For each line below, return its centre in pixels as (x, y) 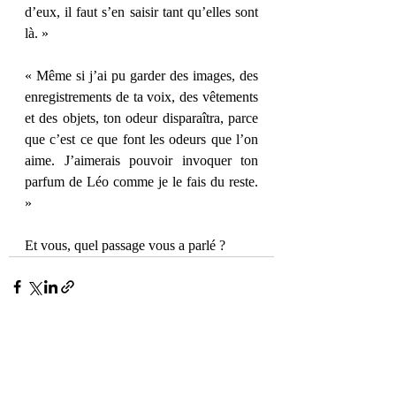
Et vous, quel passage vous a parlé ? (127, 245)
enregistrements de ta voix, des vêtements (141, 97)
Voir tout (252, 387)
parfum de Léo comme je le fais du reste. (141, 182)
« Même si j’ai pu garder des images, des (141, 76)
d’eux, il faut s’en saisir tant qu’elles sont (141, 12)
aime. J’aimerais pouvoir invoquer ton (141, 160)
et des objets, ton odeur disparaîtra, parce (141, 118)
